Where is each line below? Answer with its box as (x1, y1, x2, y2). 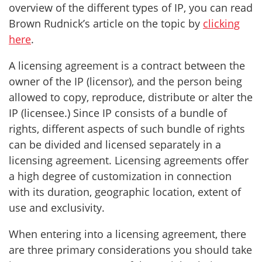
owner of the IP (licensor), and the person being (9, 74, 242, 88)
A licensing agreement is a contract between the (9, 58, 245, 73)
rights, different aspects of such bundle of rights (9, 122, 245, 136)
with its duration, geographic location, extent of (9, 185, 241, 199)
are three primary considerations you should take (9, 243, 252, 257)
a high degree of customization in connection (9, 169, 232, 183)
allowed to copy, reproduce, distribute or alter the (9, 90, 253, 104)
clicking (203, 16, 240, 30)
